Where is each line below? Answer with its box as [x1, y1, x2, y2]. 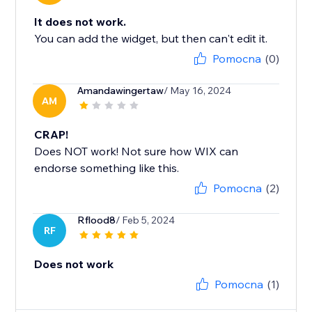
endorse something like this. [34, 161, 180, 175]
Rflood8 [77, 214, 116, 227]
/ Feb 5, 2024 [116, 214, 175, 227]
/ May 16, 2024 [164, 84, 232, 97]
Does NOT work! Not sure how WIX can [34, 144, 239, 159]
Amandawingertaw [77, 84, 164, 97]
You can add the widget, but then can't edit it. [34, 31, 268, 46]
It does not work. [34, 15, 127, 29]
